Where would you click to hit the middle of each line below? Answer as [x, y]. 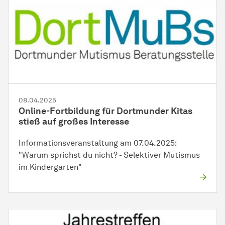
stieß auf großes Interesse [74, 121]
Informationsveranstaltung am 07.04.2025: [97, 143]
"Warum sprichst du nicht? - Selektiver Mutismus [109, 155]
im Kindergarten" [50, 167]
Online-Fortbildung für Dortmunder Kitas [105, 111]
